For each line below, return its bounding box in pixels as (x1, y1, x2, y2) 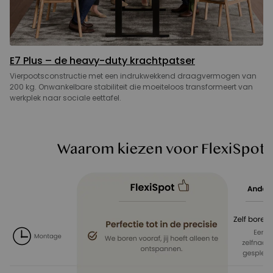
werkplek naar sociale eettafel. (10, 92, 121, 103)
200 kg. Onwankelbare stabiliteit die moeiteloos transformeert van (10, 81, 253, 92)
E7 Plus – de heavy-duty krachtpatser (10, 53, 195, 68)
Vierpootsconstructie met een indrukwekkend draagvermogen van (10, 70, 257, 81)
